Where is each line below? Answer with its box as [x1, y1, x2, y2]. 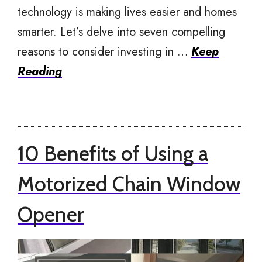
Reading [18, 63, 62, 81]
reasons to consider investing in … [18, 43, 191, 61]
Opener [18, 202, 84, 227]
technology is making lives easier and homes [18, 4, 237, 21]
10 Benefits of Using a [18, 141, 208, 167]
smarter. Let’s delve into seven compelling [18, 23, 225, 41]
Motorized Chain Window [18, 171, 240, 197]
